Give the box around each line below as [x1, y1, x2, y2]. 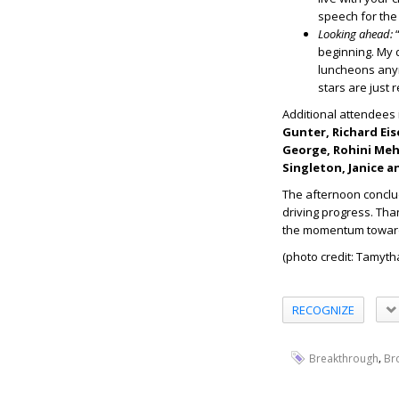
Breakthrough [309, 351, 379, 367]
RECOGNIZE [292, 301, 354, 318]
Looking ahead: [318, 26, 393, 43]
